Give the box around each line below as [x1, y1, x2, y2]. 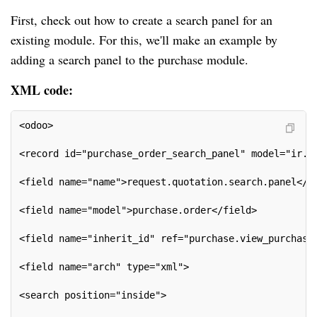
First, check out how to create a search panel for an [11, 11, 272, 29]
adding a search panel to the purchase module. [11, 51, 248, 69]
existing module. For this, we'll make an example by [11, 31, 277, 49]
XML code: [11, 81, 73, 100]
